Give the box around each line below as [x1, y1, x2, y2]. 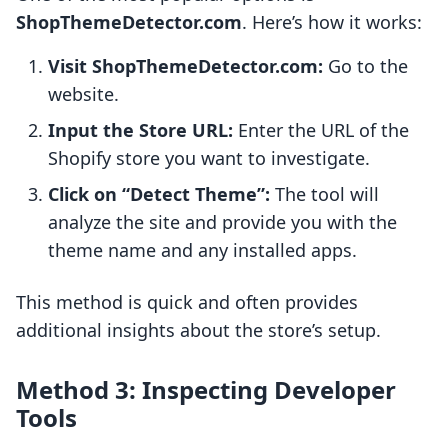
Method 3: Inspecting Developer [16, 373, 396, 407]
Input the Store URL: [48, 118, 233, 143]
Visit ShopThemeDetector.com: [48, 54, 323, 79]
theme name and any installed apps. [48, 238, 357, 263]
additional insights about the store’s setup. [16, 318, 381, 343]
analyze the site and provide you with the [48, 210, 397, 235]
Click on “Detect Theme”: [48, 182, 270, 207]
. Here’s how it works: [242, 10, 422, 35]
